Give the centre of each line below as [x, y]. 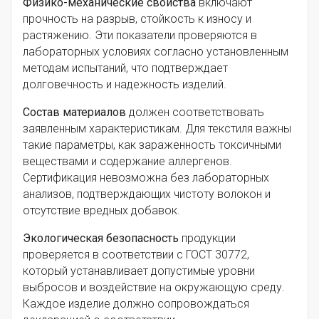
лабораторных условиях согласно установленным [156, 52]
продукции [207, 239]
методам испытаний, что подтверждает [125, 68]
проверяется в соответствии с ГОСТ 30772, [136, 255]
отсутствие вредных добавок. [101, 211]
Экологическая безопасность [101, 239]
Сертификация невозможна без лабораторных [146, 178]
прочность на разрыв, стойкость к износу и [137, 19]
